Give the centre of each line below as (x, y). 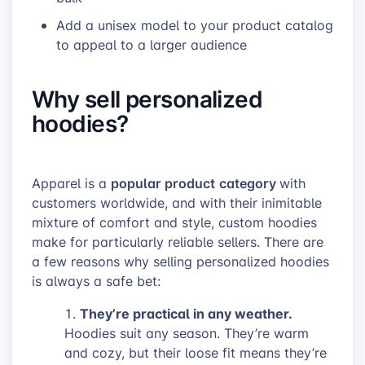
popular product (163, 183)
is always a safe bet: (96, 281)
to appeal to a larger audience (152, 44)
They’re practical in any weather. (186, 314)
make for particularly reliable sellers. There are (178, 242)
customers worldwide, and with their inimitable (177, 203)
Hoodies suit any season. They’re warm (187, 334)
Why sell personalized (147, 99)
